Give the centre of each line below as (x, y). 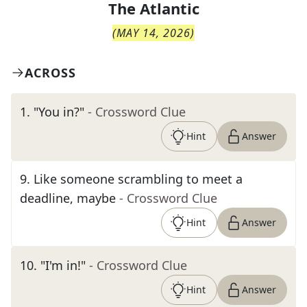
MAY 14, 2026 (153, 33)
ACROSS (50, 73)
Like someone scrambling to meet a (138, 179)
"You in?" (59, 112)
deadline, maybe (68, 198)
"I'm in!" (63, 265)
